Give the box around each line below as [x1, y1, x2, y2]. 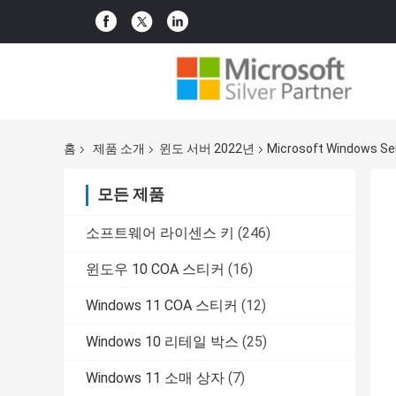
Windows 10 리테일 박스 [86, 333, 239, 351]
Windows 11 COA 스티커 [86, 297, 238, 315]
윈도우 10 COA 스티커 [86, 261, 225, 278]
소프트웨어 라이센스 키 [86, 225, 234, 242]
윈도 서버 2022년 [159, 141, 255, 156]
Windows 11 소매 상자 [86, 369, 225, 387]
